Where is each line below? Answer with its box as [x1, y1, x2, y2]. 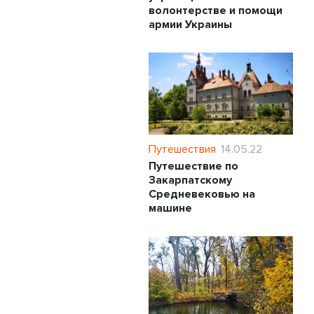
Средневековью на [149, 186, 255, 201]
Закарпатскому [149, 172, 232, 187]
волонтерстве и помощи [149, 3, 282, 18]
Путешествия [149, 142, 216, 156]
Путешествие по [149, 158, 238, 173]
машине [149, 200, 192, 215]
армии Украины [149, 17, 232, 32]
